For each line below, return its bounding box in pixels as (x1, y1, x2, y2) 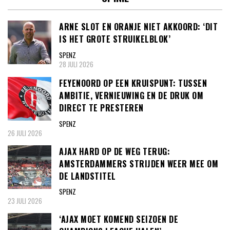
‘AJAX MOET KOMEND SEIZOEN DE (59, 213, 178, 226)
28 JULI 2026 (59, 59, 93, 69)
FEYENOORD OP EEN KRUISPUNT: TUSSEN (59, 77, 207, 90)
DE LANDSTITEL (59, 169, 116, 182)
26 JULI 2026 (8, 127, 42, 138)
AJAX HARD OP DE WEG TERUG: (59, 145, 170, 158)
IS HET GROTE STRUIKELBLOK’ (59, 33, 170, 46)
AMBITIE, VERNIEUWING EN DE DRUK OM (59, 89, 203, 102)
